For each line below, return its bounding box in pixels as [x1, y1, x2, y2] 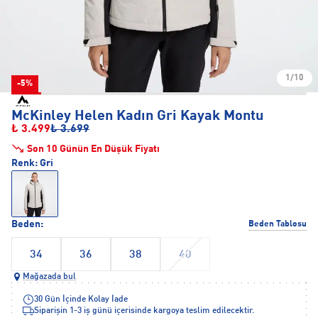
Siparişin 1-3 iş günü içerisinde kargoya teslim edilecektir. [34, 307, 254, 315]
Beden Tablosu [248, 219, 307, 229]
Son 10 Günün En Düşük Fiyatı [27, 144, 160, 154]
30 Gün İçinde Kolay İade [34, 295, 128, 304]
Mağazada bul [23, 273, 76, 281]
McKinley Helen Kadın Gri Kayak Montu [11, 109, 263, 124]
